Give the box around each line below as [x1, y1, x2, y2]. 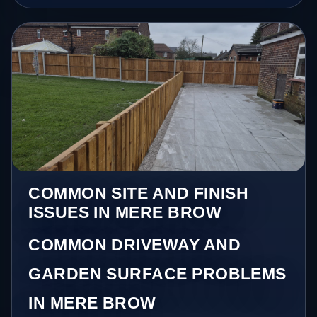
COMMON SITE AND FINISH [28, 184, 249, 203]
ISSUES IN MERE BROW [28, 203, 222, 222]
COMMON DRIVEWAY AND [28, 236, 241, 255]
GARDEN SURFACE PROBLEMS [28, 265, 287, 284]
